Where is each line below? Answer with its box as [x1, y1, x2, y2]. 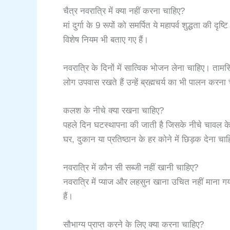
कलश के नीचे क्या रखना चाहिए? [63, 106, 164, 116]
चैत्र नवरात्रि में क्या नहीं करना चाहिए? [63, 6, 185, 16]
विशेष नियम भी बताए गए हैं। [63, 34, 148, 45]
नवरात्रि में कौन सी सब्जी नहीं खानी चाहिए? [63, 163, 198, 173]
